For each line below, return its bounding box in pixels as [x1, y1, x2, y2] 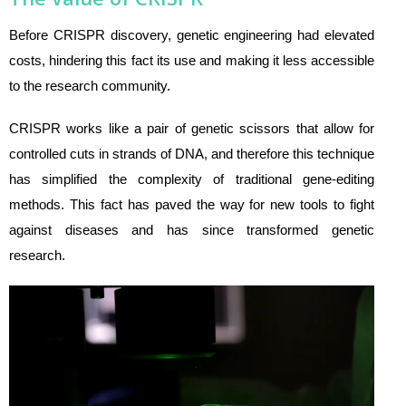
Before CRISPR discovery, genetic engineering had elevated [9, 26, 375, 43]
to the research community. [9, 77, 170, 93]
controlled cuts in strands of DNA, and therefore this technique [9, 145, 375, 161]
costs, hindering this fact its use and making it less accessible [9, 52, 375, 68]
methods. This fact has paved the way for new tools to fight [9, 196, 375, 212]
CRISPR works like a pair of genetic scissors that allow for [9, 120, 375, 136]
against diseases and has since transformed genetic [9, 221, 375, 237]
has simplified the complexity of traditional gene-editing [9, 170, 375, 187]
